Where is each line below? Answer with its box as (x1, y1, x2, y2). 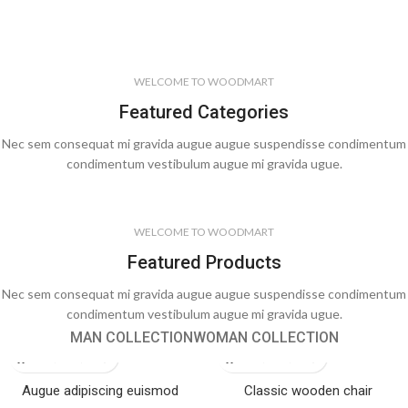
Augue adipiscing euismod (21, 382, 178, 400)
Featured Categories (119, 101, 289, 124)
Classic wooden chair (244, 382, 372, 400)
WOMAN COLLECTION (192, 329, 339, 347)
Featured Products (127, 251, 281, 274)
